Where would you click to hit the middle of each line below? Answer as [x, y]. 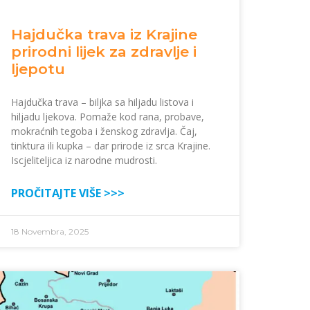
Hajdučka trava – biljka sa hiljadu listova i [102, 102]
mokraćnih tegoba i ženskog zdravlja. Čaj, [104, 131]
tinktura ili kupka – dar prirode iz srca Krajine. [111, 146]
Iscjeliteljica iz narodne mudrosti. [84, 161]
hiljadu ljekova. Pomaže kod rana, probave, [108, 117]
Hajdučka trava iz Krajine [104, 35]
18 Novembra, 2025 [50, 232]
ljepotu [38, 69]
